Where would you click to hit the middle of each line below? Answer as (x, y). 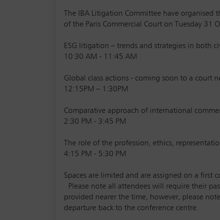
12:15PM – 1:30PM (98, 89)
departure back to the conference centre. (131, 208)
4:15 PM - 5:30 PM (95, 154)
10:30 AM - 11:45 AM (100, 57)
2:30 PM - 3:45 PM (95, 122)
